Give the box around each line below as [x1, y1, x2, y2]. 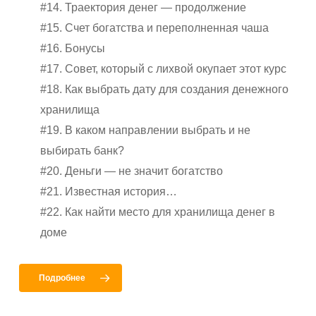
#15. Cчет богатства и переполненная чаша [40, 22, 269, 35]
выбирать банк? [40, 145, 125, 157]
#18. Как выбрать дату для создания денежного [40, 83, 289, 96]
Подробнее [39, 273, 86, 284]
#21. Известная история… [40, 186, 178, 198]
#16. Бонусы [40, 42, 106, 55]
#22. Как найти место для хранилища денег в [40, 206, 276, 219]
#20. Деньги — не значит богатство [40, 165, 224, 178]
